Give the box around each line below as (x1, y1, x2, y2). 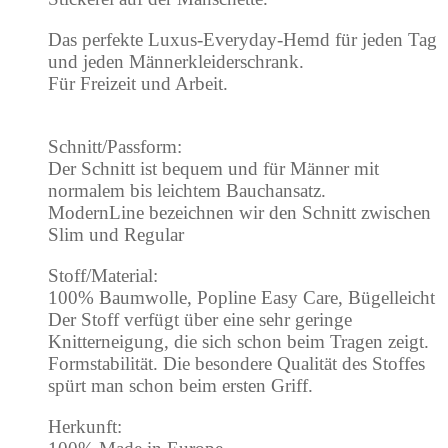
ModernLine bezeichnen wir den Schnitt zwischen (48, 202, 431, 224)
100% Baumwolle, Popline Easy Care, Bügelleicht (48, 287, 435, 309)
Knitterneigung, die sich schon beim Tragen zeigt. (48, 331, 429, 353)
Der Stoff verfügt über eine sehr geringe (48, 309, 352, 331)
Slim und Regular (48, 224, 184, 246)
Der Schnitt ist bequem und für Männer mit (48, 158, 379, 180)
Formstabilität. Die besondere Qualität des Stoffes (48, 353, 425, 375)
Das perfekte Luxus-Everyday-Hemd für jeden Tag (48, 29, 437, 51)
